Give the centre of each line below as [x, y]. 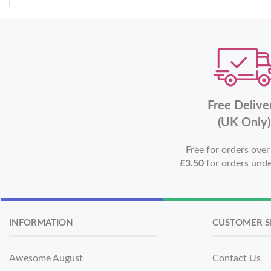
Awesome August [46, 259]
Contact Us [237, 259]
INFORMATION [41, 223]
